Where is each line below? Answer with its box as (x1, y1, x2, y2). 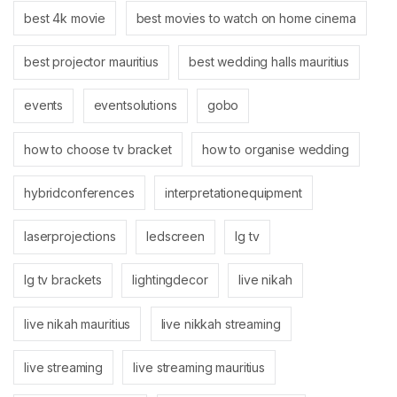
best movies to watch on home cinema (136, 10, 356, 26)
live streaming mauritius (133, 359, 266, 375)
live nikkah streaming (160, 315, 281, 331)
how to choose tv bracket (24, 141, 172, 157)
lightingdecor (132, 272, 208, 288)
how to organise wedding (202, 141, 349, 157)
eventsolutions (93, 97, 177, 113)
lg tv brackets (24, 272, 103, 288)
